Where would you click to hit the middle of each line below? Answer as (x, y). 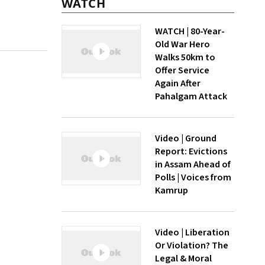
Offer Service (182, 70)
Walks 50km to (185, 57)
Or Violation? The (192, 245)
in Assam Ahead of (193, 164)
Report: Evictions (191, 151)
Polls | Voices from (193, 177)
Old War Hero (182, 44)
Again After (178, 83)
